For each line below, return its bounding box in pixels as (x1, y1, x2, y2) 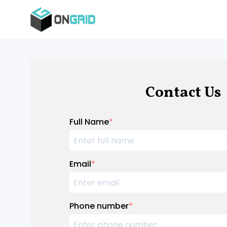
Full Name (69, 116, 109, 128)
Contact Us (145, 82, 221, 104)
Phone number (69, 200, 129, 212)
